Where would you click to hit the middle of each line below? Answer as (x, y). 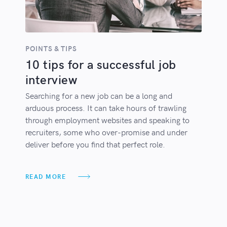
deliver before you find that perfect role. (95, 144)
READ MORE (46, 177)
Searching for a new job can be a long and (99, 96)
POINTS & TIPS (51, 49)
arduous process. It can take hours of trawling (106, 108)
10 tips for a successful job (101, 64)
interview (51, 80)
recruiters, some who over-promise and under (106, 132)
